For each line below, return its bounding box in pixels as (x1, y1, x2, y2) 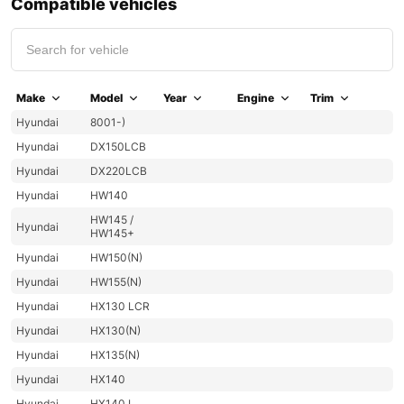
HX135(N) (90, 348, 141, 363)
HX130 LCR (90, 299, 151, 314)
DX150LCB (90, 140, 147, 154)
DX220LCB (90, 164, 148, 179)
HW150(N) (90, 251, 143, 265)
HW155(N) (90, 275, 142, 289)
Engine (236, 91, 274, 106)
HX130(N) (90, 324, 142, 338)
